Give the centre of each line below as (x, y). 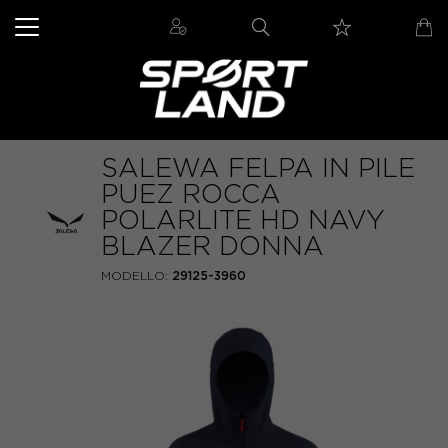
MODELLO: (134, 275)
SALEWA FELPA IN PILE (258, 168)
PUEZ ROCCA (191, 194)
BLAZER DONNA (212, 246)
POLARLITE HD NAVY (243, 220)
